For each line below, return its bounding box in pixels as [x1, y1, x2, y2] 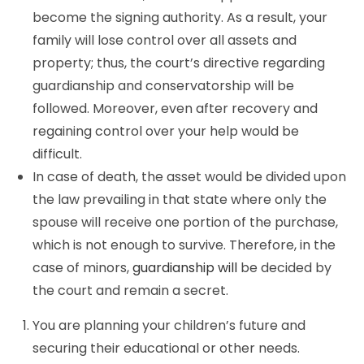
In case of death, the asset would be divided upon [32, 167, 346, 186]
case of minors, [32, 258, 132, 277]
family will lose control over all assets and [32, 31, 297, 50]
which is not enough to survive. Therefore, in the [32, 236, 336, 254]
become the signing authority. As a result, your [32, 8, 327, 27]
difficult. [32, 145, 82, 163]
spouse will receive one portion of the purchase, [32, 213, 338, 232]
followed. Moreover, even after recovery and [32, 99, 318, 118]
